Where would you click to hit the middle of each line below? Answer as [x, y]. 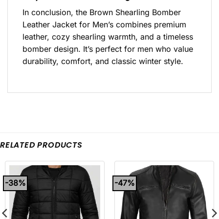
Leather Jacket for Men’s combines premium [104, 25]
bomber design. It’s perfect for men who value [108, 49]
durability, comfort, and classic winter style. [103, 61]
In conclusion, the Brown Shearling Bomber [102, 12]
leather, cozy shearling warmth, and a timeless [108, 37]
